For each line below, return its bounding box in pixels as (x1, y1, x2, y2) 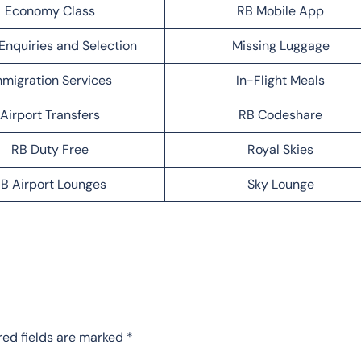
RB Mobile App (237, 2, 324, 19)
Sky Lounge (247, 175, 314, 193)
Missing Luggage (231, 36, 330, 54)
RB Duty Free (10, 140, 89, 158)
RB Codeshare (239, 106, 322, 123)
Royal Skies (247, 140, 313, 158)
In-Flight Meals (236, 71, 325, 89)
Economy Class (4, 2, 95, 19)
